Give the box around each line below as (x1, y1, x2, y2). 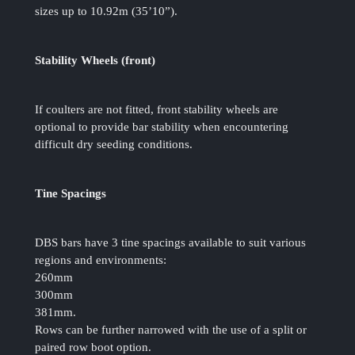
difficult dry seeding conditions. (35, 138, 193, 151)
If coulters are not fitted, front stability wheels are (35, 103, 279, 116)
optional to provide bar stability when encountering (35, 120, 289, 134)
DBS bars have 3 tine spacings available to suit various (35, 236, 307, 250)
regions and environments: (35, 254, 167, 267)
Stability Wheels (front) (35, 54, 156, 67)
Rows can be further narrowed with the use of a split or (35, 323, 307, 337)
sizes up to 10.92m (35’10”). (35, 5, 178, 18)
